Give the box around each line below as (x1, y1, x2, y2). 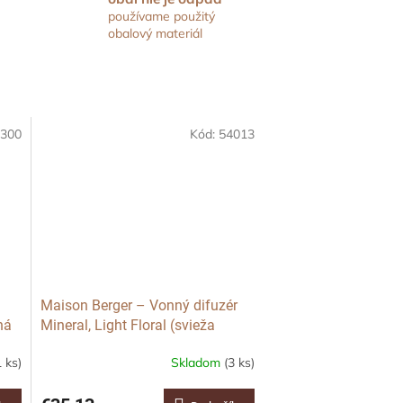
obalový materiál (107, 24, 202, 41)
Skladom (170, 354, 224, 371)
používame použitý (107, 7, 215, 24)
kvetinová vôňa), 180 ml (40, 336, 193, 354)
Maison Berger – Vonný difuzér (40, 297, 237, 315)
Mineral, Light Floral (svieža (40, 317, 215, 335)
